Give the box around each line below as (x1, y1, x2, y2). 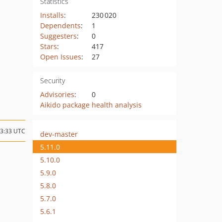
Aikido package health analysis (40, 100, 142, 110)
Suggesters (40, 31, 77, 41)
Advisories (40, 90, 74, 99)
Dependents (40, 21, 81, 30)
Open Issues (40, 52, 81, 61)
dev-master (40, 129, 78, 139)
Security (40, 76, 65, 85)
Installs (40, 10, 64, 20)
